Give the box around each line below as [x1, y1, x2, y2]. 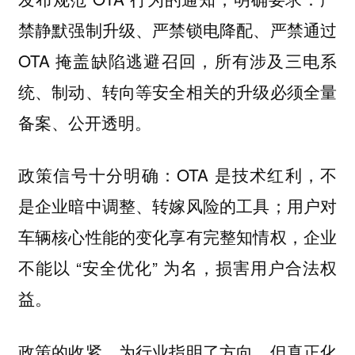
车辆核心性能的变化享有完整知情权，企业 [17, 224, 338, 249]
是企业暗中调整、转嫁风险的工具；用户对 [17, 193, 338, 218]
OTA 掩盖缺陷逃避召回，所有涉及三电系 [17, 48, 338, 72]
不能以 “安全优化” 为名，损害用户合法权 [17, 255, 338, 280]
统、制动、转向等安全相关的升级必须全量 [17, 78, 338, 103]
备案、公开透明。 [17, 109, 151, 134]
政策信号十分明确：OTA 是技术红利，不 [17, 162, 338, 187]
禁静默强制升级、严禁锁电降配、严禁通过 [17, 17, 338, 41]
